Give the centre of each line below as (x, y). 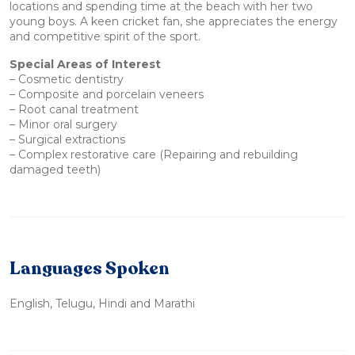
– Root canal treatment (74, 110)
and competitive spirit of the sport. (105, 37)
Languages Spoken (90, 269)
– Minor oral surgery (63, 125)
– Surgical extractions (67, 140)
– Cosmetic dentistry (67, 80)
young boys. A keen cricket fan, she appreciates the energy (174, 22)
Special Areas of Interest (85, 65)
